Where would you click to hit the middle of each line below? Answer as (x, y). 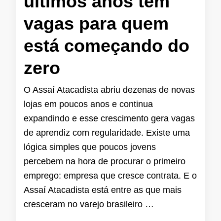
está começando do (107, 46)
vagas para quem (96, 24)
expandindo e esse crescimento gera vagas (109, 119)
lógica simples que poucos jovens (90, 147)
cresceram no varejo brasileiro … (89, 204)
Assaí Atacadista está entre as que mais (103, 190)
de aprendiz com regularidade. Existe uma (107, 133)
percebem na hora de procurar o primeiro (105, 162)
